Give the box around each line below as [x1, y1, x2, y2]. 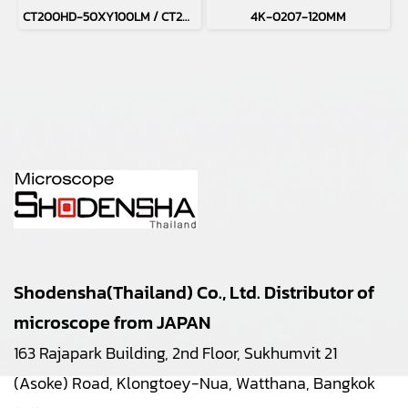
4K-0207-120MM [250, 6, 346, 26]
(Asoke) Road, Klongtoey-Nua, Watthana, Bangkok [14, 370, 375, 395]
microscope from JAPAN [14, 308, 210, 336]
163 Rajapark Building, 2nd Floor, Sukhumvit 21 [14, 340, 337, 365]
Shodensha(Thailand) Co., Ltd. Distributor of [14, 278, 374, 306]
